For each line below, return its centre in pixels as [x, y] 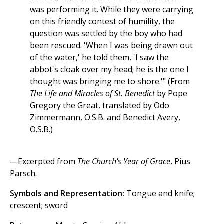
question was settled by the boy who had [106, 34]
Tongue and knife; [160, 194]
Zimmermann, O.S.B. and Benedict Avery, [105, 118]
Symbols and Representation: [67, 194]
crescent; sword [39, 206]
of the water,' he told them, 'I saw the [99, 58]
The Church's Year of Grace [124, 162]
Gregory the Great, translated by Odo [100, 106]
